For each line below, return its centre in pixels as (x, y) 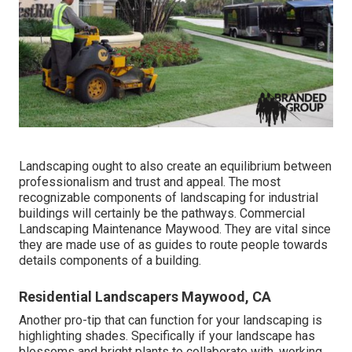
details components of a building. (110, 260)
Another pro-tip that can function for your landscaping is (170, 320)
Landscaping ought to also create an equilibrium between (175, 166)
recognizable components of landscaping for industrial (169, 197)
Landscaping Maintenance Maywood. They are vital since (175, 229)
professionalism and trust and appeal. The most (150, 181)
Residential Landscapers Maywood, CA (145, 296)
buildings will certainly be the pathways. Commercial (162, 213)
